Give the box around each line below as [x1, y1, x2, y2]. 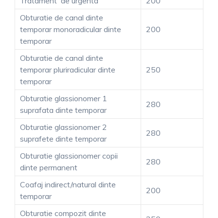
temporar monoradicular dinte [20, 24, 121, 34]
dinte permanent [20, 162, 77, 172]
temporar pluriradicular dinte [20, 64, 115, 74]
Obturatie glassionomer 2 [20, 122, 107, 132]
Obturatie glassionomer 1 [20, 93, 107, 103]
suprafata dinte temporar [20, 105, 107, 115]
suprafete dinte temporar [20, 133, 107, 144]
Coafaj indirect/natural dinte [20, 179, 116, 189]
